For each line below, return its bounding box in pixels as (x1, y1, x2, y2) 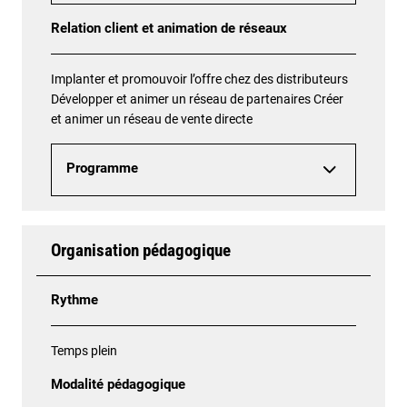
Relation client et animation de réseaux (51, 21, 287, 37)
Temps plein (51, 343, 117, 359)
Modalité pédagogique (51, 377, 185, 393)
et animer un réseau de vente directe (51, 112, 253, 127)
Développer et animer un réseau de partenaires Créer (51, 92, 343, 107)
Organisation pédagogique (51, 240, 231, 262)
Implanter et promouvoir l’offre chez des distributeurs (51, 72, 348, 87)
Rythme (51, 293, 98, 309)
